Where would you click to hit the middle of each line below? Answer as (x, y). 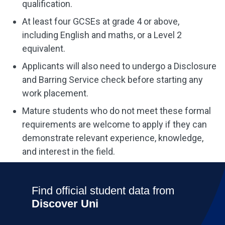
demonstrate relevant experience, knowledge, (113, 138)
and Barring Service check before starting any (113, 80)
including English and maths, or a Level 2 (102, 35)
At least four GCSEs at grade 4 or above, (101, 21)
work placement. (55, 93)
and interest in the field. (69, 151)
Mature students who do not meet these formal (117, 111)
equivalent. (44, 48)
